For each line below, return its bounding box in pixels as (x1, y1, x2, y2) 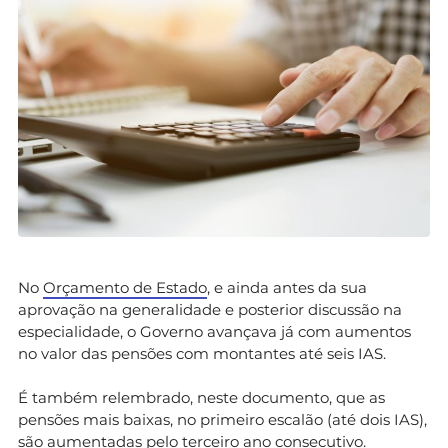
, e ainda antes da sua (207, 277, 367, 297)
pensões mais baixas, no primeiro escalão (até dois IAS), (18, 409, 427, 429)
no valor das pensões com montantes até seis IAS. (18, 343, 386, 363)
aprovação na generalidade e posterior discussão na (18, 299, 402, 319)
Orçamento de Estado (43, 277, 207, 297)
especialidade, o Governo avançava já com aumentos (18, 321, 411, 341)
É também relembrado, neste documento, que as (18, 387, 385, 407)
